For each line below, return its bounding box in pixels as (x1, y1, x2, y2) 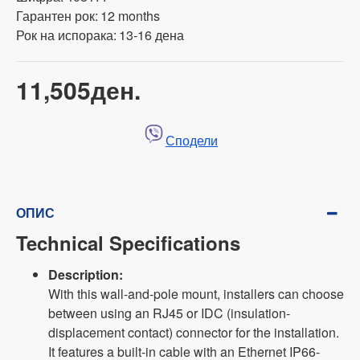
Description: (48, 265, 123, 284)
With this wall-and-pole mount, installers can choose (48, 284, 344, 304)
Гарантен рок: (16, 6, 98, 25)
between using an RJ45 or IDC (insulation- (48, 304, 290, 323)
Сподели (166, 131, 219, 150)
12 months (100, 6, 160, 25)
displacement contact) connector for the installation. (48, 323, 339, 342)
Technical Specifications (16, 229, 240, 257)
